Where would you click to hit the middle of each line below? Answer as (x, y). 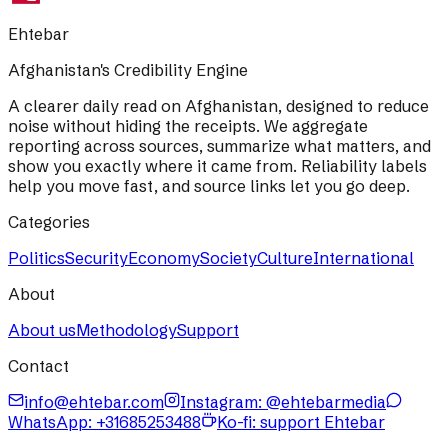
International (363, 257)
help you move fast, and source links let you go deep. (209, 185)
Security (96, 257)
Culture (285, 257)
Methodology (126, 329)
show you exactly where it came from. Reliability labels (217, 165)
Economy (164, 257)
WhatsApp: (52, 421)
